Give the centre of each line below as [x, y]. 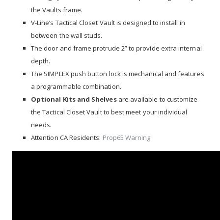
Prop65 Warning [126, 137]
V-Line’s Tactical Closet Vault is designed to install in [108, 23]
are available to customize [158, 99]
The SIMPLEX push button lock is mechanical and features [118, 74]
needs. [41, 125]
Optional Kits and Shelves [75, 99]
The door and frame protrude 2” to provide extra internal [116, 48]
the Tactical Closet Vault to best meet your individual [109, 112]
